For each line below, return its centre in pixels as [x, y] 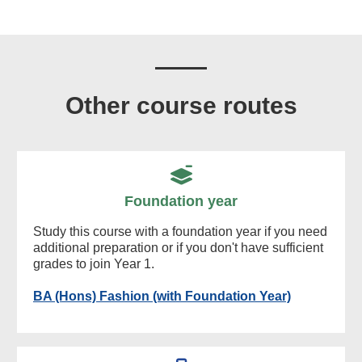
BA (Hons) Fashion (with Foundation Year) [162, 297]
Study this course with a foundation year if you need [180, 232]
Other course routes [181, 106]
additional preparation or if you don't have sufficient [178, 248]
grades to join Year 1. [94, 264]
